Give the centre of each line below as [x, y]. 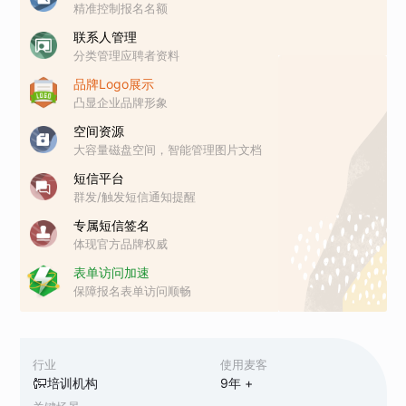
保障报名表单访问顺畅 [133, 290]
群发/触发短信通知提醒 [135, 196]
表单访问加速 [112, 272]
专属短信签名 [112, 225]
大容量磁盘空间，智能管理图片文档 [168, 149]
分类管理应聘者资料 [127, 55]
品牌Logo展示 [114, 83]
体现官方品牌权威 [121, 243]
